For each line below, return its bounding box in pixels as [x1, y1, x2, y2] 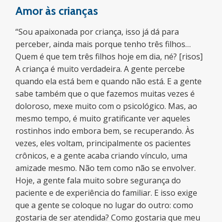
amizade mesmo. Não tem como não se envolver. [15, 163, 196, 173]
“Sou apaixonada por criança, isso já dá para [15, 26, 179, 37]
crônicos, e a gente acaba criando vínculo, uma [15, 150, 188, 161]
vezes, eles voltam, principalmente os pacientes [15, 138, 191, 149]
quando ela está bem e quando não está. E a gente [15, 76, 202, 87]
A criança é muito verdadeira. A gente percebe [15, 63, 185, 74]
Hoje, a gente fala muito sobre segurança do [15, 175, 181, 186]
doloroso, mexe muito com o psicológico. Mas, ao [15, 101, 198, 111]
